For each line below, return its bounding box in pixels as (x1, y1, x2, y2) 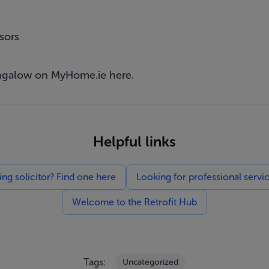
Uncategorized (122, 257, 178, 267)
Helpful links (93, 133, 176, 150)
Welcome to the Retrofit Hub (72, 196, 197, 208)
